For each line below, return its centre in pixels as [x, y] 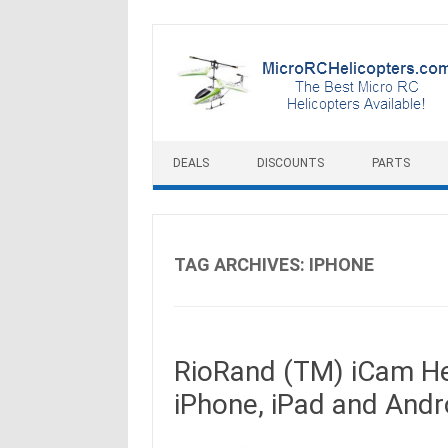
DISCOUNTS [290, 163]
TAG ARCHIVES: [241, 264]
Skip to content [202, 148]
